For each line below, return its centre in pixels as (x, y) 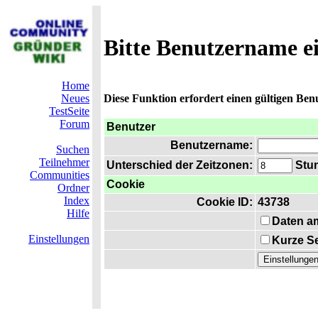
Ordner (73, 188)
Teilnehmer (64, 162)
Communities (60, 175)
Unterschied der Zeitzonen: (180, 165)
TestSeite (69, 111)
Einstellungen (59, 239)
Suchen (73, 149)
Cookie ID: (225, 202)
